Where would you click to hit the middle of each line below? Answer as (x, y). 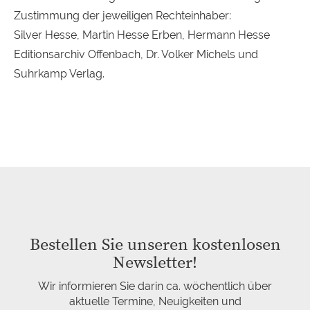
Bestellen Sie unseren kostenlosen (155, 245)
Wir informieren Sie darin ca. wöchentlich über (155, 286)
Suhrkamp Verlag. (59, 74)
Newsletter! (155, 263)
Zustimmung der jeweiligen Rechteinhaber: (122, 16)
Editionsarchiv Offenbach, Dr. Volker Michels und (136, 54)
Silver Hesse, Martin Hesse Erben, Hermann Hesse (142, 35)
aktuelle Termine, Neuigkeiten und (155, 301)
